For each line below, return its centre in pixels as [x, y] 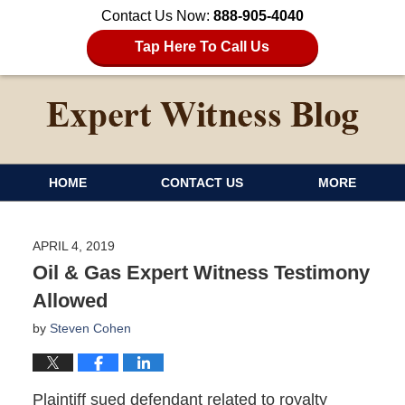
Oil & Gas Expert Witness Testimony [201, 272]
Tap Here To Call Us [202, 47]
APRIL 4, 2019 [73, 245]
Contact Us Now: [157, 16]
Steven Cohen [90, 328]
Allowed [70, 300]
